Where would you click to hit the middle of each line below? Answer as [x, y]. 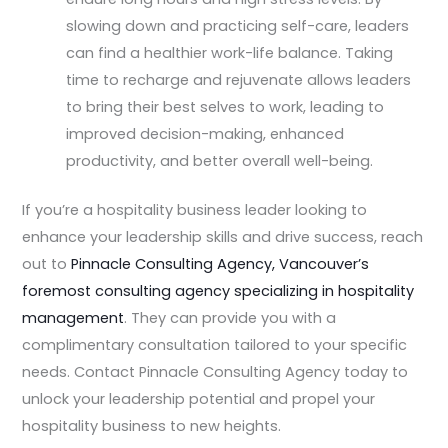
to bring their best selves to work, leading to [225, 107]
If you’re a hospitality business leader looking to [195, 210]
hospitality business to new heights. [152, 426]
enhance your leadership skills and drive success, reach [223, 237]
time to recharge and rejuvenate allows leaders [239, 80]
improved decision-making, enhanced [205, 134]
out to [47, 264]
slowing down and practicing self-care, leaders [238, 26]
